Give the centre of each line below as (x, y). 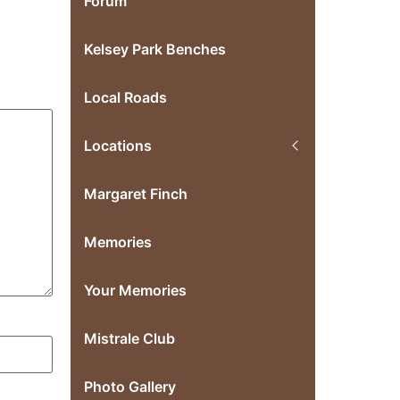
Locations (118, 146)
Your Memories (136, 290)
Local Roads (126, 97)
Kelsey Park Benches (155, 49)
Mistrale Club (130, 338)
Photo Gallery (130, 387)
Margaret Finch (136, 194)
